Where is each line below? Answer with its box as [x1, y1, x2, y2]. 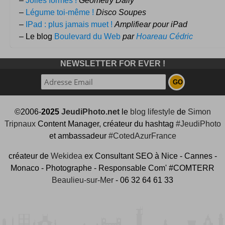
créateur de [8, 151, 51, 160]
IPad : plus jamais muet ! [26, 20, 113, 29]
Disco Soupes [96, 8, 146, 17]
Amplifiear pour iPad [115, 20, 187, 29]
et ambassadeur [49, 131, 108, 140]
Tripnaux [4, 119, 36, 128]
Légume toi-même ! [26, 8, 94, 17]
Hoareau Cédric [136, 32, 193, 41]
